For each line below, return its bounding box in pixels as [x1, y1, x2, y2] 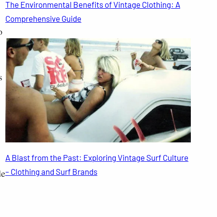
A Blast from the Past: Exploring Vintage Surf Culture [5, 152, 188, 162]
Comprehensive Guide [5, 14, 81, 24]
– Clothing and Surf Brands [5, 166, 97, 176]
